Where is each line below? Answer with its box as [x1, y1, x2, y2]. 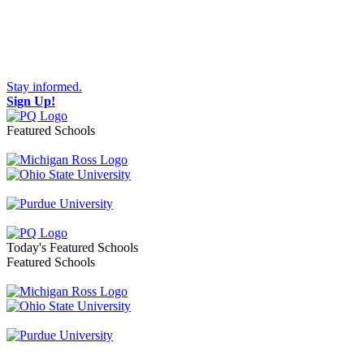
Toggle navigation [6, 225, 98, 239]
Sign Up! [6, 94, 55, 108]
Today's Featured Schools [6, 240, 138, 254]
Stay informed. [6, 80, 82, 93]
